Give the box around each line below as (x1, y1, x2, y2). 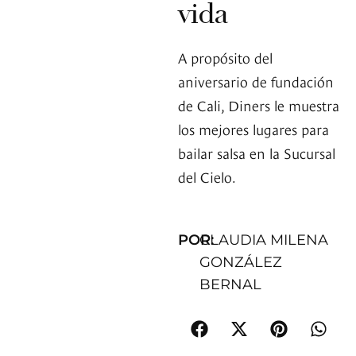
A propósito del (178, 47, 273, 68)
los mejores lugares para (178, 118, 329, 139)
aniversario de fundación (178, 71, 334, 91)
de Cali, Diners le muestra (178, 95, 339, 115)
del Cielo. (178, 166, 236, 187)
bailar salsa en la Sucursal (178, 142, 335, 163)
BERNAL (199, 276, 262, 294)
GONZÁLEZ (199, 253, 283, 272)
